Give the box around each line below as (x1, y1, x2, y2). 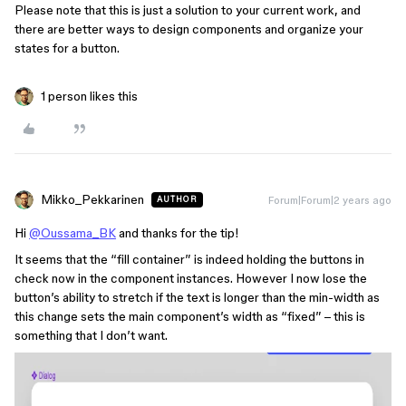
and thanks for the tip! (116, 226, 239, 240)
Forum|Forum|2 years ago (268, 194, 391, 206)
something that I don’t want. (14, 328, 168, 343)
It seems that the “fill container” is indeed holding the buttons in (14, 252, 364, 266)
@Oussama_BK (29, 226, 116, 240)
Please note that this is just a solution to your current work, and (14, 3, 361, 17)
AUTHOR (157, 195, 198, 204)
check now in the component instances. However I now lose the (14, 271, 367, 285)
